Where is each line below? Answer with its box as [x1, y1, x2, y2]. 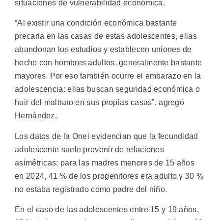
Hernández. [15, 111, 57, 120]
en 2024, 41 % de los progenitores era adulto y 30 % [15, 171, 204, 180]
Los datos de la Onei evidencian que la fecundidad [15, 132, 198, 140]
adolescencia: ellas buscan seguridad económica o [15, 85, 200, 94]
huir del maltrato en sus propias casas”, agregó [15, 98, 185, 107]
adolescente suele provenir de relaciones [15, 145, 164, 154]
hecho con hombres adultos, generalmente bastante [15, 58, 202, 67]
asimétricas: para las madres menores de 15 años [15, 158, 195, 167]
